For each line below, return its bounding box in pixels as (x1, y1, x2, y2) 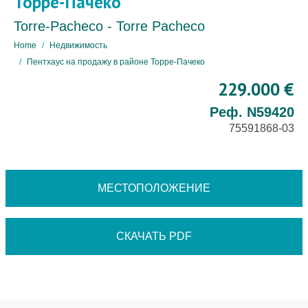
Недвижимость (49, 41, 107, 50)
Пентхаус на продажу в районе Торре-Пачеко (27, 57, 205, 67)
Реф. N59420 (210, 104, 294, 120)
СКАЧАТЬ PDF (116, 230, 192, 242)
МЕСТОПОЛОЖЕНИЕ (98, 182, 210, 194)
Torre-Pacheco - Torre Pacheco (14, 19, 205, 34)
